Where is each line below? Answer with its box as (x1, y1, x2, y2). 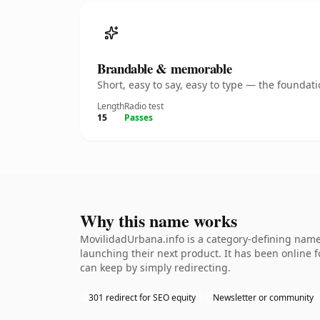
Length (97, 100, 124, 112)
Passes (124, 111, 153, 124)
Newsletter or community (213, 291, 314, 304)
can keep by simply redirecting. (80, 261, 231, 274)
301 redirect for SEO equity (89, 291, 196, 304)
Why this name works (80, 208, 237, 233)
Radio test (124, 100, 164, 112)
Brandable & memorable (97, 59, 232, 78)
